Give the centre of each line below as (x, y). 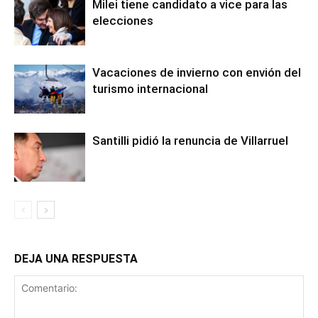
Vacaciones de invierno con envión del (197, 72)
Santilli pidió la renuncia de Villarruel (190, 141)
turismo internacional (150, 89)
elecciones (123, 21)
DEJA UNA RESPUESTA (76, 259)
